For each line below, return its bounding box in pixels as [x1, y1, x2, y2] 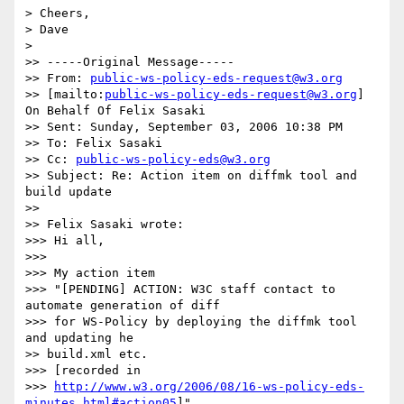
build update [25, 185, 112, 199]
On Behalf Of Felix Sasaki [25, 104, 206, 118]
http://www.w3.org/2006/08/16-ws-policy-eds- [54, 380, 364, 394]
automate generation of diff [25, 298, 227, 313]
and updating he [25, 331, 141, 345]
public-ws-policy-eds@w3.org [76, 152, 271, 167]
